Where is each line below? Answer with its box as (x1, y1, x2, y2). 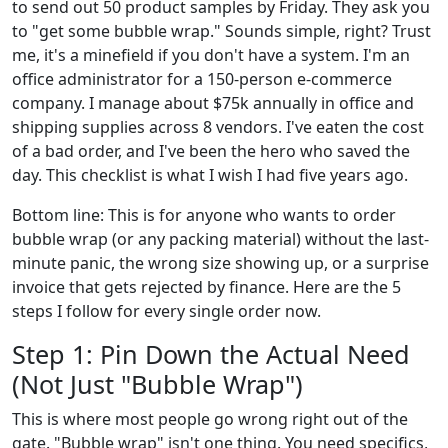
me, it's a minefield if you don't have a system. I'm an (12, 43, 410, 66)
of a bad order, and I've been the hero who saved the (12, 139, 410, 162)
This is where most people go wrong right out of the (12, 407, 408, 430)
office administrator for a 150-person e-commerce (12, 67, 392, 90)
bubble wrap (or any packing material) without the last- (12, 227, 429, 250)
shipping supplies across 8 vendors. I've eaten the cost (12, 115, 424, 138)
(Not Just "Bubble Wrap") (12, 366, 303, 401)
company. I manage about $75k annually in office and (12, 91, 414, 114)
